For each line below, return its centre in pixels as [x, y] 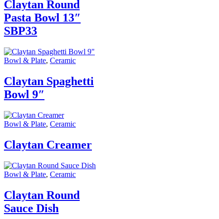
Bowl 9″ [24, 95]
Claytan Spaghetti [49, 81]
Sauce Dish [31, 208]
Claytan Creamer [48, 144]
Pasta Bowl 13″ [42, 18]
